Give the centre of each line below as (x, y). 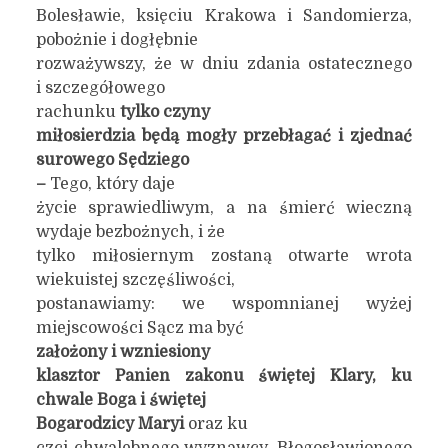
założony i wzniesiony (122, 352)
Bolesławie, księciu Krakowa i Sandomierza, (224, 16)
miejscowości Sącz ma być (139, 328)
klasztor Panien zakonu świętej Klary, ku (224, 376)
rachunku (77, 112)
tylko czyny (164, 112)
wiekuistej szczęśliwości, (135, 280)
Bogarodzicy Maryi (109, 424)
